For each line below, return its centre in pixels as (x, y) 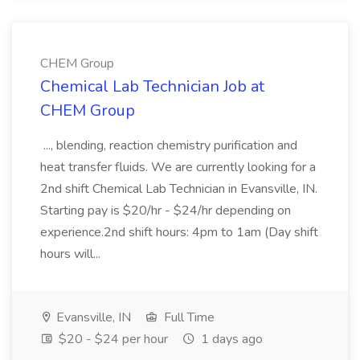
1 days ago (230, 339)
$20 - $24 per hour (112, 339)
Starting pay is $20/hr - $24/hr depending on (166, 211)
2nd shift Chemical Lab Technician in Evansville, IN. (179, 189)
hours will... (72, 254)
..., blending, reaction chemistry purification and (169, 145)
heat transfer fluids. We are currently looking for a (178, 167)
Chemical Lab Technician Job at (152, 86)
